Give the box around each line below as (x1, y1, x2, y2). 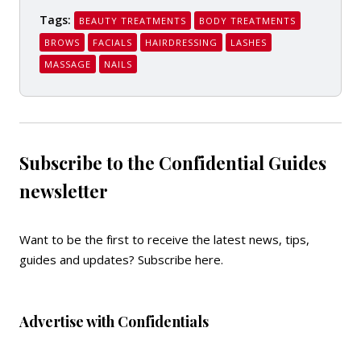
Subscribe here (138, 251, 221, 268)
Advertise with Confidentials (19, 312, 209, 331)
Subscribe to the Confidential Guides (19, 151, 326, 175)
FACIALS (93, 36, 132, 48)
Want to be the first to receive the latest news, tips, (19, 231, 309, 247)
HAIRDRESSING (145, 36, 218, 48)
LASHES (230, 36, 267, 48)
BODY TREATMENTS (199, 15, 296, 27)
